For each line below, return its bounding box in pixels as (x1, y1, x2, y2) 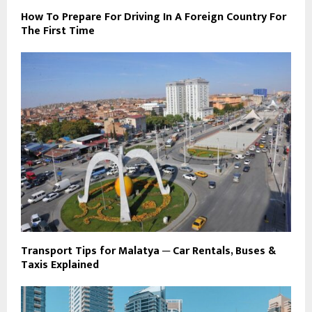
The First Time (21, 21, 95, 40)
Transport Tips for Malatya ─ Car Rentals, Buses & (21, 242, 276, 261)
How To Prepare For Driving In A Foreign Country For (21, 7, 286, 26)
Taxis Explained (21, 256, 99, 275)
